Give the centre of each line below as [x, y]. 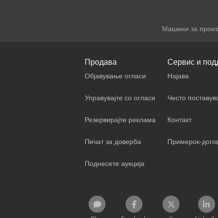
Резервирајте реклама [120, 119]
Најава [178, 76]
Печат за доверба [113, 141]
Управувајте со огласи [120, 98]
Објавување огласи [115, 76]
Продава [101, 62]
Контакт [180, 119]
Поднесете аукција [115, 163]
